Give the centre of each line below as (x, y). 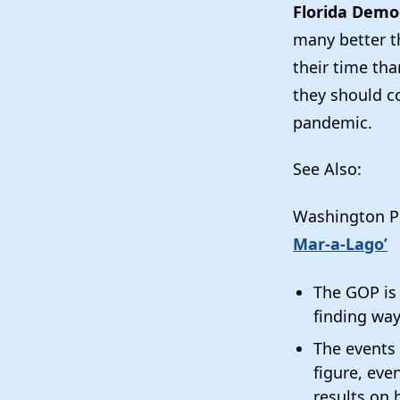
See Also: (329, 169)
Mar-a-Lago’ (340, 243)
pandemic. (337, 122)
